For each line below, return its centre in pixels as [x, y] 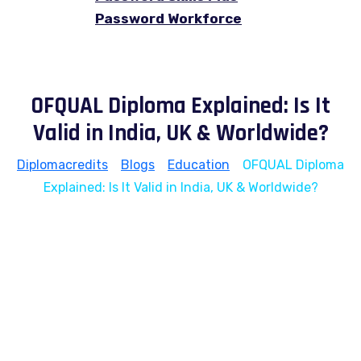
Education [199, 165]
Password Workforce [168, 19]
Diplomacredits [62, 165]
